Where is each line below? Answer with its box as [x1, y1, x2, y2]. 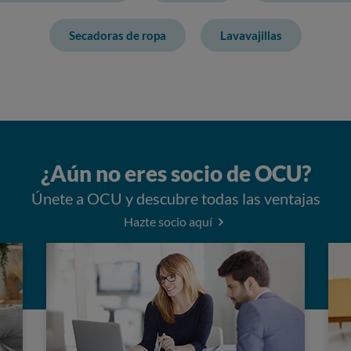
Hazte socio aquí [124, 214, 215, 230]
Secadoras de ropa [69, 28, 166, 43]
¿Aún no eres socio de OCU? [40, 160, 311, 187]
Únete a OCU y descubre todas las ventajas [31, 189, 320, 208]
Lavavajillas [220, 28, 282, 43]
